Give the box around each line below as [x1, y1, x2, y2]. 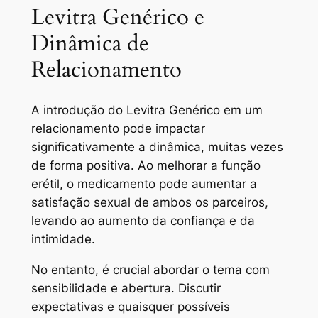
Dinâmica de [31, 28, 149, 58]
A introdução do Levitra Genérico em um [31, 103, 263, 118]
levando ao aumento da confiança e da [31, 214, 255, 229]
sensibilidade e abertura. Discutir [31, 281, 221, 296]
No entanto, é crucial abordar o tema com [31, 263, 270, 278]
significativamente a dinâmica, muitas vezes [31, 140, 283, 155]
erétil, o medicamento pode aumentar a [31, 177, 257, 192]
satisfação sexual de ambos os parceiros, [31, 195, 268, 210]
